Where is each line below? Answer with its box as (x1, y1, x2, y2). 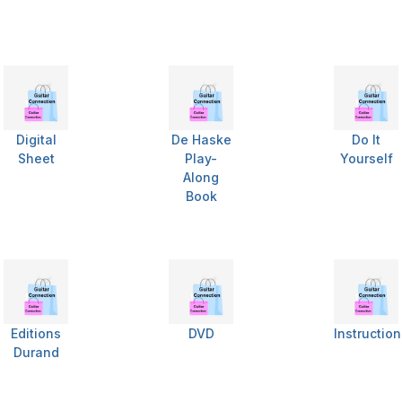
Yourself (339, 151, 393, 167)
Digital (15, 132, 57, 148)
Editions (11, 326, 61, 342)
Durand (13, 345, 59, 361)
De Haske (170, 132, 232, 148)
